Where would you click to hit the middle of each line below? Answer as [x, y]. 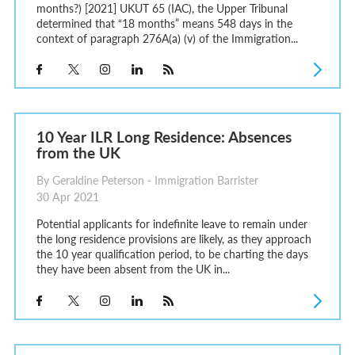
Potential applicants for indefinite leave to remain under [172, 224]
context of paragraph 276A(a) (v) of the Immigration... [167, 38]
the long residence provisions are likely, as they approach [174, 239]
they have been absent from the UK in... [133, 269]
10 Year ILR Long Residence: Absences [164, 136]
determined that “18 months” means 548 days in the [164, 23]
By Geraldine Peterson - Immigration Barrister [147, 181]
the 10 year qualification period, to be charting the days [172, 254]
